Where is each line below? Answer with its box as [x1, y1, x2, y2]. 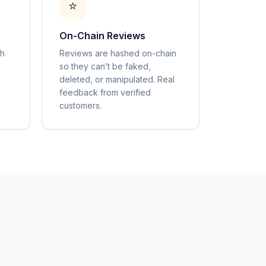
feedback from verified [59, 87, 151, 97]
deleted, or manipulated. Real [59, 74, 175, 84]
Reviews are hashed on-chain [59, 48, 176, 58]
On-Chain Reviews [59, 30, 145, 42]
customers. [59, 100, 102, 110]
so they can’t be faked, [59, 61, 151, 71]
